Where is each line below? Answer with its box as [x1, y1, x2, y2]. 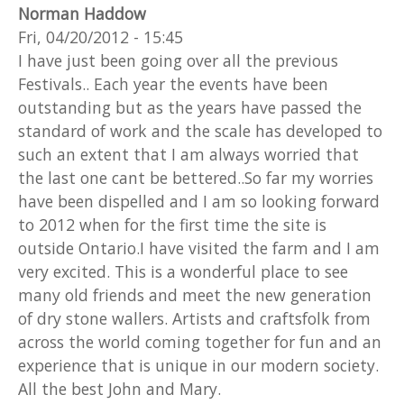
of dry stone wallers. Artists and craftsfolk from [18, 307, 371, 329]
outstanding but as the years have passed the [18, 96, 362, 118]
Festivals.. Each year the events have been [18, 72, 328, 95]
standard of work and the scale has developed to [18, 119, 382, 142]
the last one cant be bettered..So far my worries [18, 166, 373, 188]
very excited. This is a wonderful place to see [18, 260, 348, 282]
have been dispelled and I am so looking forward [18, 189, 380, 212]
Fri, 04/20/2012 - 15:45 [18, 25, 183, 48]
